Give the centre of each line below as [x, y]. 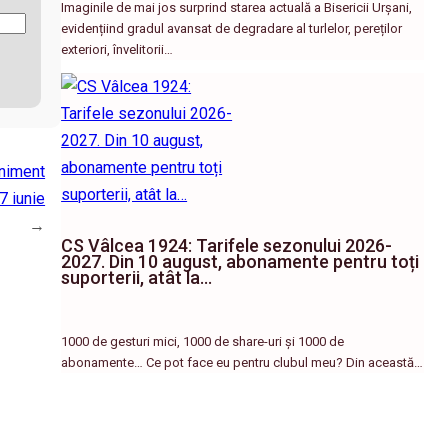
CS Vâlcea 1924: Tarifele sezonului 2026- [227, 245]
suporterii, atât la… [137, 277]
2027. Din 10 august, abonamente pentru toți [240, 261]
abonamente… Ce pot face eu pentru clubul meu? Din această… [242, 362]
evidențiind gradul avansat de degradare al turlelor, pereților [232, 28]
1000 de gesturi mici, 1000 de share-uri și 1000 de [203, 341]
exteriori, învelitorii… [117, 49]
